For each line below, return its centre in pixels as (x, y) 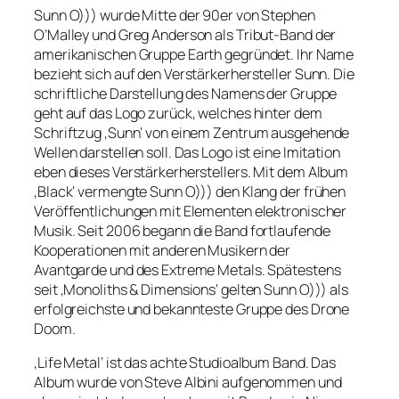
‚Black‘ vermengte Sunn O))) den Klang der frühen (190, 191)
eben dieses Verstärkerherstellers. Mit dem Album (191, 171)
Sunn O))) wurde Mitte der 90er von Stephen (175, 15)
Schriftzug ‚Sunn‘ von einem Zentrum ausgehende (192, 132)
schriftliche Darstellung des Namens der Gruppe (186, 93)
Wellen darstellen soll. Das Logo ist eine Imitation (187, 152)
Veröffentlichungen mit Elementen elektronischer (191, 211)
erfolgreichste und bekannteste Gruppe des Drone (192, 309)
